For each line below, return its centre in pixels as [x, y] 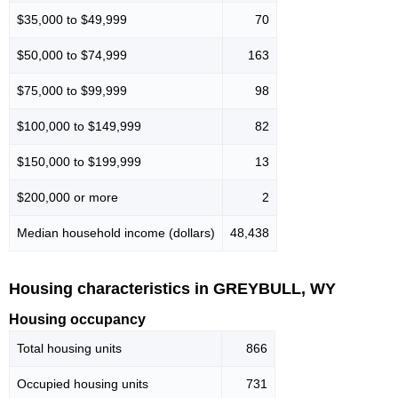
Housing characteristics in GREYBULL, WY [172, 288]
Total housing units [69, 349]
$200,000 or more [68, 197]
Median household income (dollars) [116, 232]
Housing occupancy [77, 320]
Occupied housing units [83, 384]
